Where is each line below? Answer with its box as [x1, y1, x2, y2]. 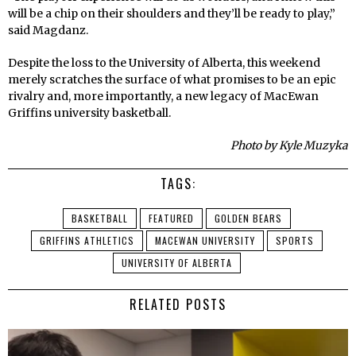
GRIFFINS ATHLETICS [39, 234, 134, 248]
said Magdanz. [8, 23, 88, 38]
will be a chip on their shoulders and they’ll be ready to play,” [8, 6, 335, 21]
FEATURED [148, 211, 194, 226]
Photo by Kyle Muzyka [230, 138, 348, 153]
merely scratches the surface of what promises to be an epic [8, 72, 336, 87]
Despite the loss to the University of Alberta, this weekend [8, 56, 320, 71]
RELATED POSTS [130, 295, 226, 315]
